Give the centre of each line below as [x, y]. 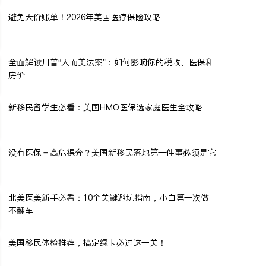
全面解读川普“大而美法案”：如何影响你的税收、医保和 [111, 62]
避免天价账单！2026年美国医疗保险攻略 [84, 17]
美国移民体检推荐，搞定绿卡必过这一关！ [87, 243]
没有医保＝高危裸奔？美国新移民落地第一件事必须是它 [112, 152]
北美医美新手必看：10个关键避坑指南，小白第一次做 [109, 197]
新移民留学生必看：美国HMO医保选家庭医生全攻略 [105, 107]
